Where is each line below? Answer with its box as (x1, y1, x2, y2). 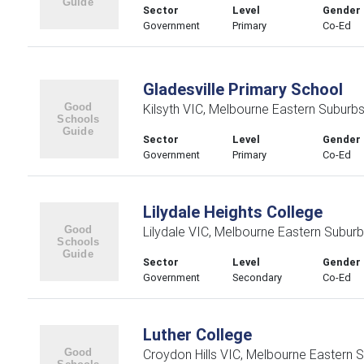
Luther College (142, 324, 252, 344)
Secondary (232, 271, 283, 284)
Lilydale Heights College (142, 201, 323, 222)
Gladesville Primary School (142, 79, 343, 99)
